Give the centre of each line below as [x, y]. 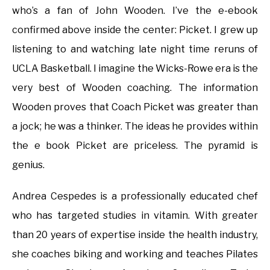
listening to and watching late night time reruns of [135, 49]
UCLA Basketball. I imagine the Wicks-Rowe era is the [135, 69]
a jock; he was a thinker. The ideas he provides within [135, 127]
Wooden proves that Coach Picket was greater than [135, 107]
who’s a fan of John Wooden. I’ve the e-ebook [135, 11]
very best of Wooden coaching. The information [135, 88]
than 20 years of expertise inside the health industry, [135, 235]
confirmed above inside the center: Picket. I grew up [135, 30]
